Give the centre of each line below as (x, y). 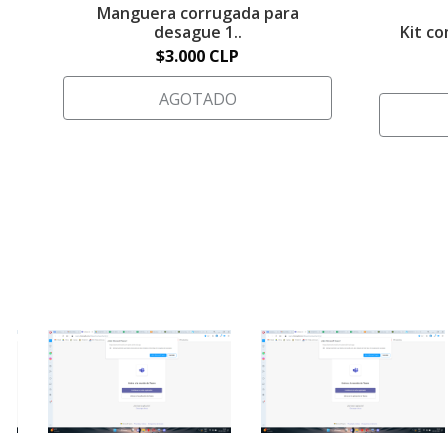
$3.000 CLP (198, 55)
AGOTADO (197, 98)
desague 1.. (197, 31)
